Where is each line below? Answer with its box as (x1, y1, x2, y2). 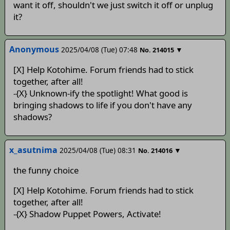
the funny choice (13, 164, 79, 176)
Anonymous (9, 44, 59, 55)
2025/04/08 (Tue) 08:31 (59, 145, 136, 155)
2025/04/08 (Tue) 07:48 (61, 45, 138, 55)
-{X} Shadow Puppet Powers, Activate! (13, 208, 161, 220)
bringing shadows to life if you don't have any (13, 99, 192, 111)
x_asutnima (9, 144, 57, 156)
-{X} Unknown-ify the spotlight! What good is (13, 87, 188, 100)
